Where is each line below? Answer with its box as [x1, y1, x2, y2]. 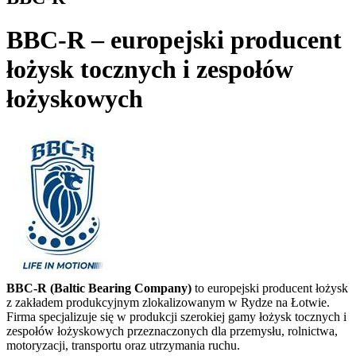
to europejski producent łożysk [192, 281, 348, 295]
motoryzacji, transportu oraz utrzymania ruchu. [6, 338, 240, 352]
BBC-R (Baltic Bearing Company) [6, 281, 192, 295]
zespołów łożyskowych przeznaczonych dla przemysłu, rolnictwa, [6, 323, 338, 338]
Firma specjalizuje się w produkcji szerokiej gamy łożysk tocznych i [6, 309, 346, 323]
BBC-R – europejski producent [6, 25, 342, 55]
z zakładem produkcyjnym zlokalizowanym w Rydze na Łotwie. [6, 295, 330, 309]
